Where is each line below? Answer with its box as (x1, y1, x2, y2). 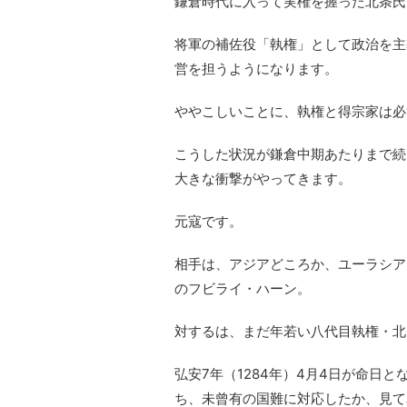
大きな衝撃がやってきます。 (174, 169, 352, 187)
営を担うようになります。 (174, 59, 338, 77)
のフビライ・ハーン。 (174, 279, 311, 297)
